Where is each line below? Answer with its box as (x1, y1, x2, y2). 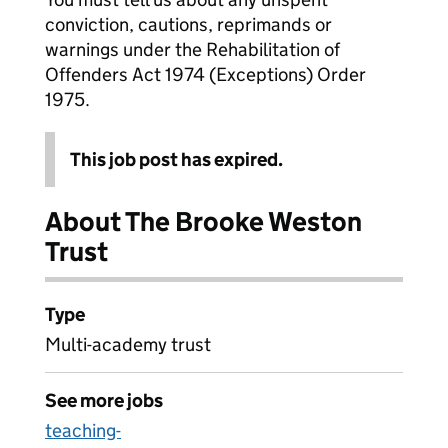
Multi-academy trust (45, 333, 211, 356)
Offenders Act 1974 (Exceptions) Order (45, 63, 366, 86)
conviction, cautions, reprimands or (45, 13, 332, 36)
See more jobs (45, 389, 163, 412)
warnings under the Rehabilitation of (45, 38, 340, 61)
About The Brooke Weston (45, 205, 362, 238)
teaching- (45, 419, 121, 442)
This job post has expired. (70, 148, 283, 171)
